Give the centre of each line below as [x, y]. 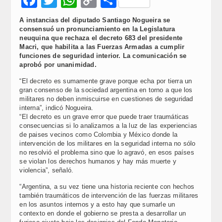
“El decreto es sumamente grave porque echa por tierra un [106, 81]
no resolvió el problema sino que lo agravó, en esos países [107, 152]
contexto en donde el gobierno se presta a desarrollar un [103, 213]
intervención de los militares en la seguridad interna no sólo [108, 143]
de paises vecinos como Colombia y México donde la [98, 134]
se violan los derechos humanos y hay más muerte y [98, 161]
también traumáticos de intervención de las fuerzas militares [109, 195]
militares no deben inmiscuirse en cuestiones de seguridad [106, 99]
